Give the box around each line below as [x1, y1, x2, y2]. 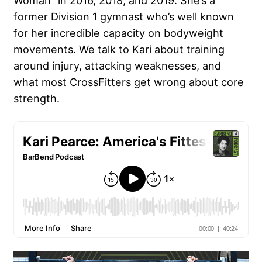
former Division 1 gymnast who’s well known [13, 10, 234, 23]
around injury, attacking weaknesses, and [13, 59, 221, 73]
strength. [13, 92, 63, 105]
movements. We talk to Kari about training [13, 43, 225, 56]
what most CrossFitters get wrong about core [13, 75, 244, 89]
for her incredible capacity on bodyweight [13, 26, 223, 40]
